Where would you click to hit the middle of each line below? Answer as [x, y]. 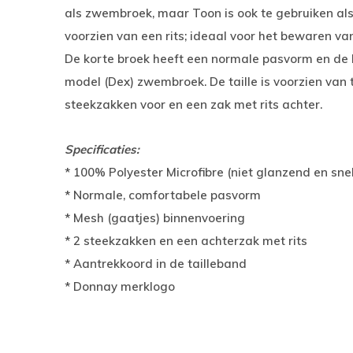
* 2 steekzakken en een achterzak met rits [186, 241]
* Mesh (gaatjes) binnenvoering [155, 218]
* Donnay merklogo [120, 286]
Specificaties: [102, 149]
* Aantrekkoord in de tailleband [156, 264]
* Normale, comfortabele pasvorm [163, 195]
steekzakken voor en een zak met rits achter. [193, 104]
